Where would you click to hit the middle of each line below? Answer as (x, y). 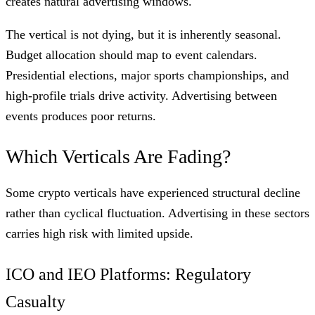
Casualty (36, 301)
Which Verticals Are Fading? (118, 156)
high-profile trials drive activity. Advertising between (141, 95)
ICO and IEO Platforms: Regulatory (128, 274)
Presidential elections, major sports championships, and (147, 75)
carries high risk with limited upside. (99, 233)
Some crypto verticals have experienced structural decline (153, 192)
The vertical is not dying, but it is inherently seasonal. (143, 34)
